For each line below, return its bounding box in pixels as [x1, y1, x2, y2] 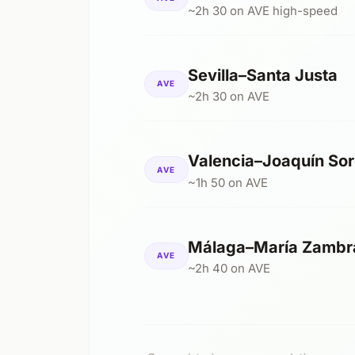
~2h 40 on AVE [187, 261, 270, 276]
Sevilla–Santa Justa [187, 65, 338, 85]
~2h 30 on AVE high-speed [187, 2, 338, 18]
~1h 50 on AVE [187, 174, 268, 190]
